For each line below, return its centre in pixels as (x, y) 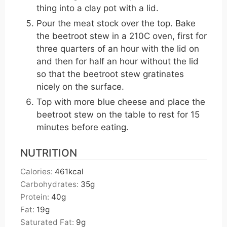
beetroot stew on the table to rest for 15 (118, 115)
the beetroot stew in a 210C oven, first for (122, 36)
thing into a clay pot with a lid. (98, 8)
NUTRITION (49, 153)
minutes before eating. (83, 127)
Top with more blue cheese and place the (121, 102)
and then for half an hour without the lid (118, 62)
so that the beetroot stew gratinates (110, 74)
